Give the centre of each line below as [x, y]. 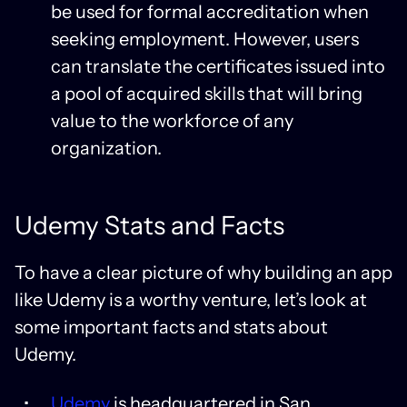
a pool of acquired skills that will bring [207, 93]
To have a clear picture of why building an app [203, 272]
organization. [106, 148]
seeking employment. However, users [205, 39]
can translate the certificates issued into [218, 66]
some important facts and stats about [171, 327]
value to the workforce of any [172, 120]
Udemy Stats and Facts [149, 225]
